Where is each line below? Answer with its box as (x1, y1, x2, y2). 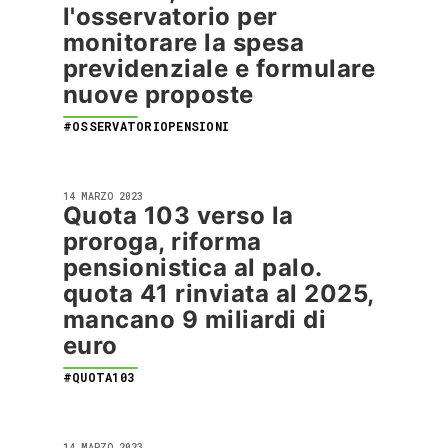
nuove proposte (63, 80, 254, 109)
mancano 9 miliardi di (63, 305, 327, 334)
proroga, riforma (63, 227, 262, 256)
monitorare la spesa (63, 28, 305, 57)
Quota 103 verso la (63, 201, 294, 230)
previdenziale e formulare (63, 54, 375, 83)
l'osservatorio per (63, 2, 278, 31)
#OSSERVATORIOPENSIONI (63, 118, 230, 134)
